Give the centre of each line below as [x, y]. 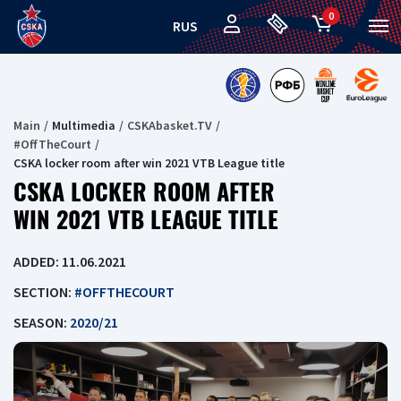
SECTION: [44, 292]
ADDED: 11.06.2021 [70, 261]
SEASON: [42, 322]
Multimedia [84, 125]
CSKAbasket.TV [170, 125]
